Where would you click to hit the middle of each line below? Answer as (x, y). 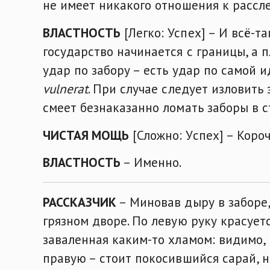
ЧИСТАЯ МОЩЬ (86, 135)
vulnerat (66, 88)
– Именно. (151, 162)
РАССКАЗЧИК (80, 202)
